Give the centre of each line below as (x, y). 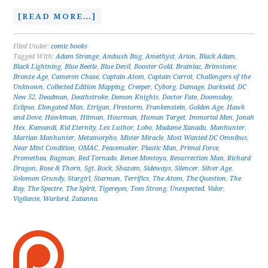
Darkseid (221, 87)
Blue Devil (116, 67)
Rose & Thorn (60, 168)
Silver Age (217, 168)
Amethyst (160, 57)
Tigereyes (113, 189)
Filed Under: (32, 46)
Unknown (28, 87)
